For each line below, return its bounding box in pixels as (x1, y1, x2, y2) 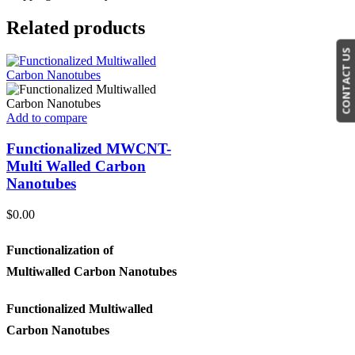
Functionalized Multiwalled (6, 301, 153, 315)
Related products (6, 17, 145, 38)
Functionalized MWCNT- (6, 140, 171, 158)
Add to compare (6, 111, 87, 125)
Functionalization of (6, 242, 113, 257)
